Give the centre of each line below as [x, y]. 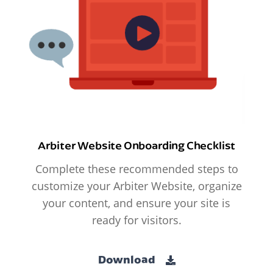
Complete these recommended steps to [136, 169]
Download [127, 259]
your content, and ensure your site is [136, 203]
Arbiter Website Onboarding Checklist [136, 145]
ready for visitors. [136, 220]
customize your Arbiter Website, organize [136, 186]
